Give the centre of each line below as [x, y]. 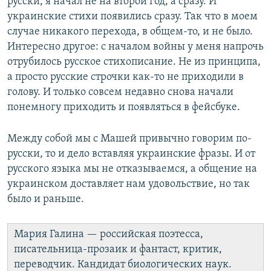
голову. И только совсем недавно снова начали [120, 93]
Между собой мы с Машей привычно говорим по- [129, 139]
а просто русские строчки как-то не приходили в [126, 77]
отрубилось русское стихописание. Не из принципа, [134, 62]
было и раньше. [46, 200]
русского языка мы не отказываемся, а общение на [132, 169]
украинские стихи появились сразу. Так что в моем [132, 17]
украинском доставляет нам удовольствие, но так [129, 184]
